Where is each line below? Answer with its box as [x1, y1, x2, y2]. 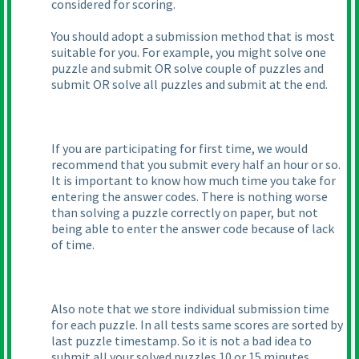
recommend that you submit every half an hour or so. [51, 156, 341, 173]
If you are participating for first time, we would [51, 140, 308, 157]
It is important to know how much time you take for [51, 172, 336, 189]
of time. [51, 236, 95, 253]
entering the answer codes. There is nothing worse [51, 188, 328, 205]
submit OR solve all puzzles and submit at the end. [51, 76, 328, 93]
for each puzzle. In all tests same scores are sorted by [51, 317, 343, 333]
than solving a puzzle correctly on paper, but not [51, 204, 318, 221]
